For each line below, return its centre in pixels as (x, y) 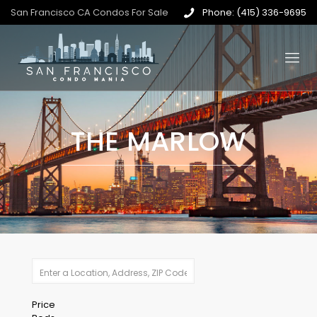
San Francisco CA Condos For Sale (90, 12)
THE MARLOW (158, 141)
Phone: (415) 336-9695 (254, 12)
